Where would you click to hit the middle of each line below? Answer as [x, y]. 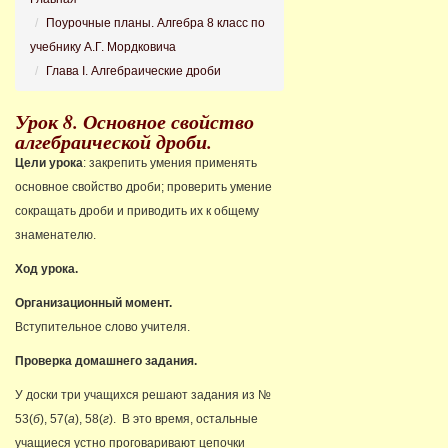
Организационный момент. [93, 302]
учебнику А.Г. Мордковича [103, 46]
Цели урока [49, 162]
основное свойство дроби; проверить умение [143, 186]
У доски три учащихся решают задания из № [143, 394]
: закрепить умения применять [170, 162]
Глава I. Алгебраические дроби [133, 70]
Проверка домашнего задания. [106, 360]
